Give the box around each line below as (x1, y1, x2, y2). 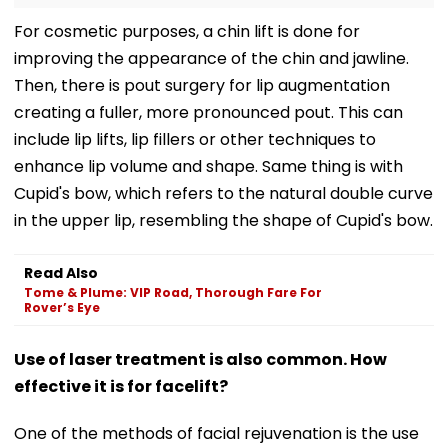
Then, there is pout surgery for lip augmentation (14, 73, 390, 97)
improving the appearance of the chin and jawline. (14, 46, 409, 70)
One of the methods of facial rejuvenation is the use (14, 421, 419, 445)
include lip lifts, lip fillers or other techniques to (14, 127, 376, 151)
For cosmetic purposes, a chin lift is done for (14, 19, 360, 43)
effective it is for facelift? (14, 374, 228, 398)
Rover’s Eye (24, 298, 100, 316)
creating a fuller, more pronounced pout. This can (14, 100, 403, 124)
